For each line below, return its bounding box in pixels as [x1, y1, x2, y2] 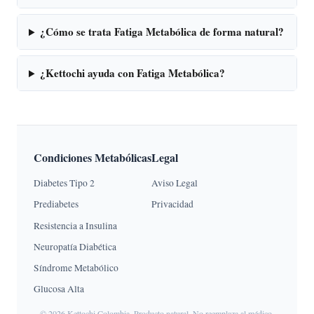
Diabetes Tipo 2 [34, 177, 95, 190]
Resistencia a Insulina [34, 219, 117, 232]
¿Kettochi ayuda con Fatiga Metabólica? [40, 65, 226, 81]
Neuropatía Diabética [34, 240, 116, 253]
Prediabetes [34, 198, 78, 211]
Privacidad [151, 198, 193, 211]
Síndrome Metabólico [34, 261, 118, 275]
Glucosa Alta [34, 282, 84, 296]
